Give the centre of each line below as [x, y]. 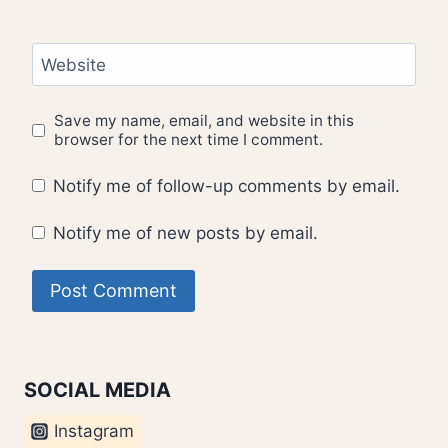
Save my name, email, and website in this [204, 121]
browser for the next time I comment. [189, 140]
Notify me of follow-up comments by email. [227, 185]
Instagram [93, 431]
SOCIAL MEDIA [97, 389]
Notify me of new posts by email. [186, 233]
